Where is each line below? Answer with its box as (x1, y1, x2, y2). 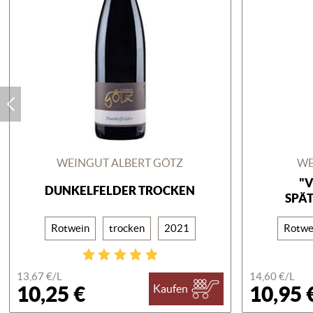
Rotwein (50, 221, 89, 234)
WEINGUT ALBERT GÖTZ (57, 156, 184, 169)
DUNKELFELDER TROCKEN (45, 183, 196, 197)
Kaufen (153, 282, 188, 296)
